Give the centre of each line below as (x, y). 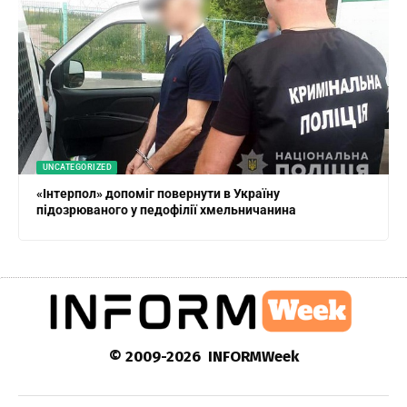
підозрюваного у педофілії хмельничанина (167, 209)
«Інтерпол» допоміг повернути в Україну (159, 193)
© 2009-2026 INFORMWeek (203, 356)
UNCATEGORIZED (77, 167)
